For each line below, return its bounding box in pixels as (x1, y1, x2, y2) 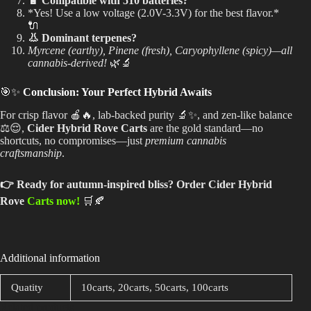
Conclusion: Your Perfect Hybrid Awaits (23, 85, 212, 98)
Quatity (11, 282, 43, 294)
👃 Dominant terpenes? (28, 31, 137, 44)
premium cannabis (145, 134, 226, 146)
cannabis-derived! (28, 56, 107, 69)
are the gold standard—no (147, 121, 263, 134)
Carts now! (27, 194, 80, 207)
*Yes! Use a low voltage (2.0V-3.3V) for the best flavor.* (28, 6, 279, 19)
